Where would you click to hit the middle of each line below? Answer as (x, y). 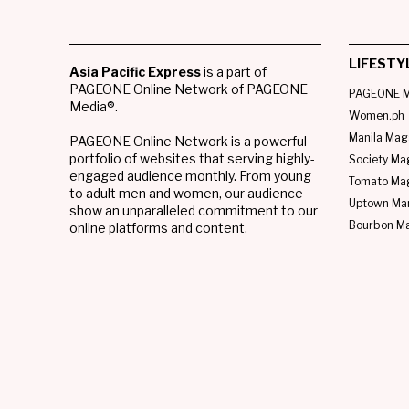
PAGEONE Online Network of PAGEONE (189, 89)
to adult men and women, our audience (186, 193)
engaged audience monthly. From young (190, 175)
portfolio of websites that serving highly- (192, 158)
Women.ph (376, 115)
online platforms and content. (158, 227)
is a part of (234, 71)
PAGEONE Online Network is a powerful (188, 141)
